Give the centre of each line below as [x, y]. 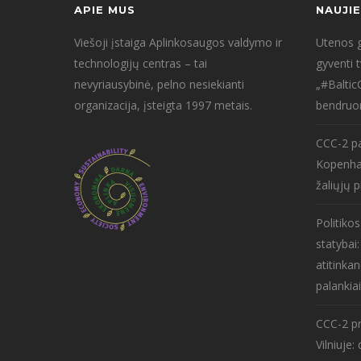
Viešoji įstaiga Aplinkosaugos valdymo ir [178, 42]
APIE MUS [105, 9]
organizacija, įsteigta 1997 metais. [163, 105]
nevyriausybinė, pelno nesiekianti [159, 84]
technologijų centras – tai [141, 63]
